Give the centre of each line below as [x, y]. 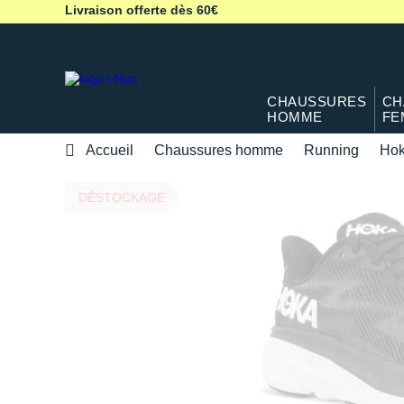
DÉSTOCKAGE [122, 197]
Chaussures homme [219, 150]
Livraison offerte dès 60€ [142, 10]
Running [331, 150]
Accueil [110, 150]
